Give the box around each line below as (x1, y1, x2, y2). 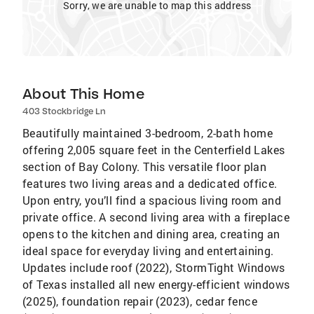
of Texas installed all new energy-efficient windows (22, 277, 290, 292)
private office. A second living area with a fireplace (22, 210, 290, 224)
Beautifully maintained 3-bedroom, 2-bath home (22, 125, 273, 140)
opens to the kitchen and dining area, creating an (22, 226, 280, 241)
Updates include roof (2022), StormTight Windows (22, 260, 285, 275)
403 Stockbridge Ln (22, 106, 106, 116)
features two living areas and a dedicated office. (22, 176, 278, 191)
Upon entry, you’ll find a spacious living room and (22, 193, 281, 207)
